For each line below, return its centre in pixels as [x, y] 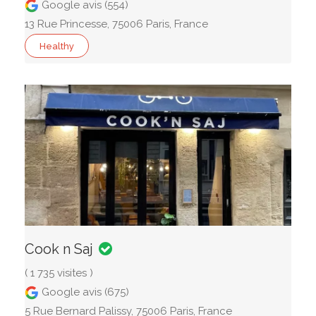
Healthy [57, 46]
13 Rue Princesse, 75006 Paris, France [116, 24]
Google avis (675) [84, 292]
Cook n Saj [59, 249]
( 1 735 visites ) [59, 273]
